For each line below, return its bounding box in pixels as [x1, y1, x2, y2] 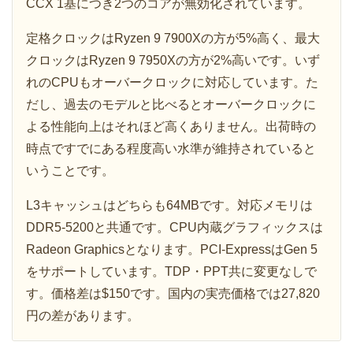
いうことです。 [26, 164, 114, 178]
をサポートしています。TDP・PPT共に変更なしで [26, 265, 317, 279]
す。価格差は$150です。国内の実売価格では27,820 [26, 287, 320, 301]
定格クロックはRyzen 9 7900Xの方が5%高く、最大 [26, 32, 320, 46]
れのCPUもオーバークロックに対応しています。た [26, 76, 318, 90]
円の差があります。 [26, 309, 139, 323]
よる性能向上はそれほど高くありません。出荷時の [26, 120, 316, 134]
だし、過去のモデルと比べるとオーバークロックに [26, 98, 316, 112]
